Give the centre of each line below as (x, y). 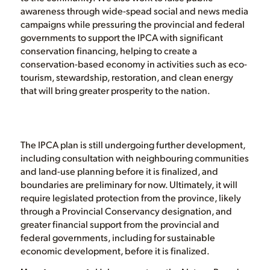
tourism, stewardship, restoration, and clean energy (127, 77)
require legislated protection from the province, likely (130, 197)
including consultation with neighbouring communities (134, 157)
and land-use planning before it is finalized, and (119, 171)
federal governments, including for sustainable (118, 237)
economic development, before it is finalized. (115, 250)
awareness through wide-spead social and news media (134, 11)
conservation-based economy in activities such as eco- (133, 64)
